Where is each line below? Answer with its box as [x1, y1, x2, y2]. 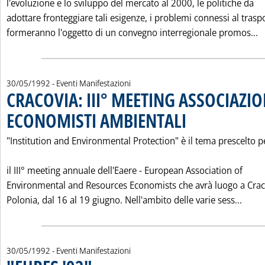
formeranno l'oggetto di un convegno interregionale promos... [7, 26, 258, 39]
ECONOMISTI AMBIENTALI [7, 108, 186, 133]
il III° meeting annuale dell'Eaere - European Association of [7, 164, 243, 177]
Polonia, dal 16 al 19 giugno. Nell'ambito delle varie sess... [7, 193, 242, 206]
